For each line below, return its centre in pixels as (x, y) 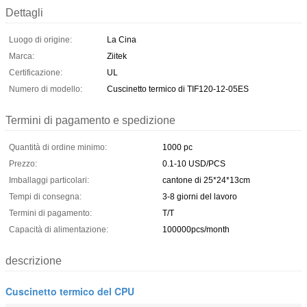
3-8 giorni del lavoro (200, 196)
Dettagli (24, 12)
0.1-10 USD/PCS (194, 163)
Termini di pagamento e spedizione (90, 120)
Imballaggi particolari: (49, 180)
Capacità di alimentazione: (59, 229)
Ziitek (117, 56)
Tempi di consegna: (45, 196)
